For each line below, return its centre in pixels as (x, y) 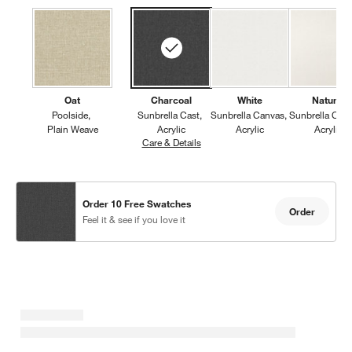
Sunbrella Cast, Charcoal (253, 142)
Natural (329, 99)
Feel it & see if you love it (134, 220)
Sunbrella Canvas (248, 114)
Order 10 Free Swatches (137, 204)
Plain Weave (72, 128)
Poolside (70, 114)
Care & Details (171, 142)
